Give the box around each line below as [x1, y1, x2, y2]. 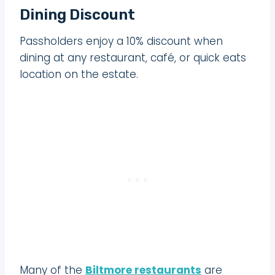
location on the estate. [20, 66, 138, 82]
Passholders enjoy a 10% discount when [20, 33, 223, 48]
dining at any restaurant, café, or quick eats [20, 50, 246, 65]
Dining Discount [20, 6, 135, 23]
